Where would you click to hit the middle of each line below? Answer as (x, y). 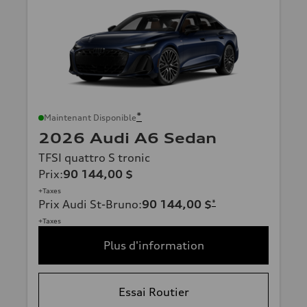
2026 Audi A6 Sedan (127, 138)
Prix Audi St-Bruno (88, 204)
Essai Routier (153, 292)
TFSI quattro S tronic (94, 157)
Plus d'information (153, 245)
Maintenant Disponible (90, 117)
